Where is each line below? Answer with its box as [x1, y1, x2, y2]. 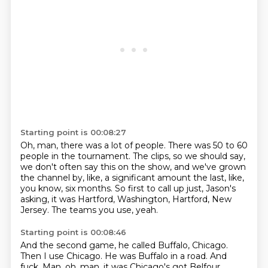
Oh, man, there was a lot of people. [20, 140, 168, 151]
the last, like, [193, 172, 244, 183]
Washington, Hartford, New [117, 194, 232, 205]
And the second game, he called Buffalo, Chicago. [20, 240, 228, 251]
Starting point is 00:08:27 [20, 127, 126, 137]
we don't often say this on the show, [20, 162, 174, 172]
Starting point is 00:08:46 [20, 227, 126, 237]
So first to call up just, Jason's [114, 183, 236, 194]
